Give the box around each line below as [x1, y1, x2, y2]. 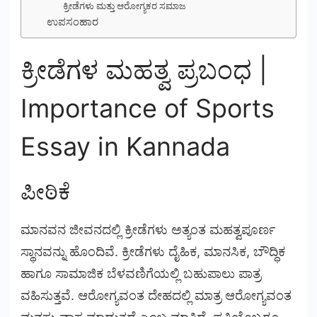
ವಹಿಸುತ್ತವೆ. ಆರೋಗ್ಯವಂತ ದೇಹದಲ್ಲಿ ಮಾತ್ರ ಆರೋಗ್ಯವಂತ [21, 287, 292, 303]
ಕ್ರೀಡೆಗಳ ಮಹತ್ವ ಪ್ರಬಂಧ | [21, 54, 267, 86]
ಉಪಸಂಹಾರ [46, 16, 98, 28]
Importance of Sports [21, 93, 275, 124]
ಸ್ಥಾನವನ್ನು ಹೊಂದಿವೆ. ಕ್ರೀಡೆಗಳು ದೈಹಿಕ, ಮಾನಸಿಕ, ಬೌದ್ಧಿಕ [21, 243, 285, 259]
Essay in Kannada [21, 131, 230, 162]
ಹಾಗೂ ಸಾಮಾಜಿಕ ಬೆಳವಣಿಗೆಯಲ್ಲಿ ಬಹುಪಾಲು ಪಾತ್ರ [21, 265, 261, 281]
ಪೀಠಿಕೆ [21, 179, 70, 205]
